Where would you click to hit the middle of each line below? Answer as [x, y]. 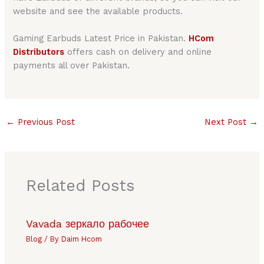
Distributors [39, 52]
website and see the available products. [98, 11]
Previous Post [44, 122]
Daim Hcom [82, 239]
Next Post [227, 122]
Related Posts [81, 185]
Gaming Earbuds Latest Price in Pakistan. [101, 38]
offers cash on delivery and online [138, 52]
